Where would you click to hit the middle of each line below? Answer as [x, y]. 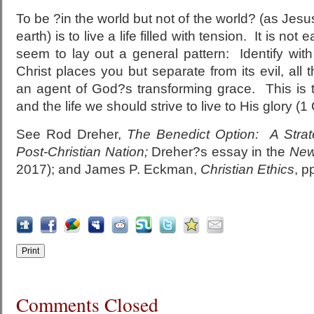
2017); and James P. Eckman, [108, 169]
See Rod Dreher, [71, 134]
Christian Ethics [247, 169]
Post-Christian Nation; [84, 152]
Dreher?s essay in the [219, 152]
